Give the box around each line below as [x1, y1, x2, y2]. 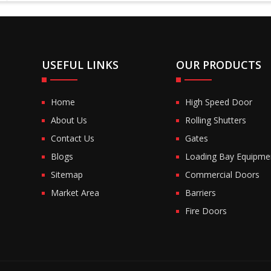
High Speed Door [184, 96, 252, 108]
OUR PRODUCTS [175, 57, 261, 72]
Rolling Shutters [184, 114, 246, 126]
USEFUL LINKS [42, 57, 119, 72]
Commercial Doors [184, 168, 260, 180]
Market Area [51, 186, 100, 198]
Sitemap [51, 168, 83, 180]
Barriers [184, 186, 216, 198]
